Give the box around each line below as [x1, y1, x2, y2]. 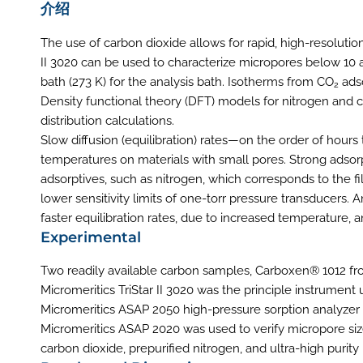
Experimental [41, 228, 141, 246]
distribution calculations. [41, 113, 174, 128]
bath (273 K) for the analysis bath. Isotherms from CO [41, 74, 334, 89]
